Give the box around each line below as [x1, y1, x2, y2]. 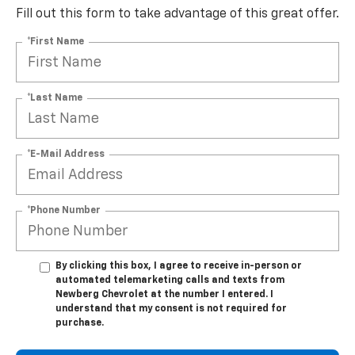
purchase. [55, 319, 104, 329]
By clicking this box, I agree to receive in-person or [55, 261, 302, 272]
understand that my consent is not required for [55, 304, 287, 315]
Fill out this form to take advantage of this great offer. [16, 8, 339, 21]
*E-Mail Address [27, 149, 105, 159]
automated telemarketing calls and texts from [55, 276, 284, 286]
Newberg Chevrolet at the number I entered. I [55, 290, 273, 300]
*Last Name [27, 93, 82, 103]
